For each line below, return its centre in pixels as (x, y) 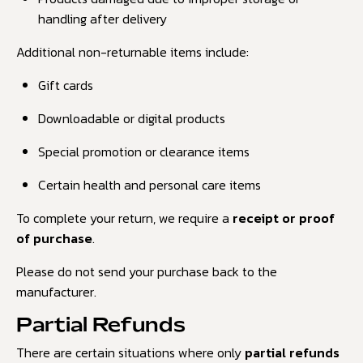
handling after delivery (103, 18)
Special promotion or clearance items (144, 151)
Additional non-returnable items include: (132, 51)
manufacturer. (56, 291)
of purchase (54, 238)
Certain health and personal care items (150, 184)
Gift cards (66, 85)
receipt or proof (284, 218)
